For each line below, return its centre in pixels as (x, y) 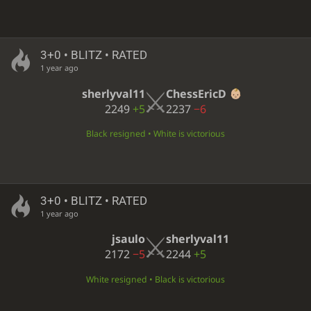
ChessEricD (196, 93)
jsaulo (128, 239)
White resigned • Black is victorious (155, 279)
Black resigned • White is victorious (155, 134)
